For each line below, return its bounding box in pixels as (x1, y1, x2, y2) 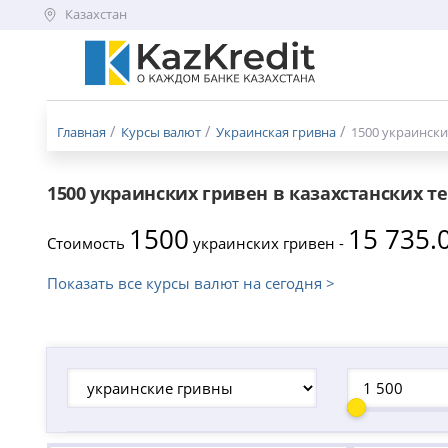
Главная (57, 123, 106, 141)
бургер (84, 84, 134, 105)
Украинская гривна (216, 123, 336, 141)
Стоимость (47, 233, 129, 254)
